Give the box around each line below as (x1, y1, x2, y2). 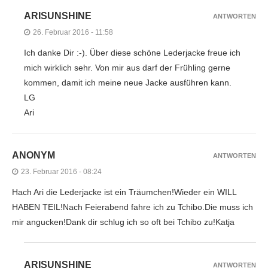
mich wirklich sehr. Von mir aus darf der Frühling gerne (24, 62, 230, 72)
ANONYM (12, 150, 55, 160)
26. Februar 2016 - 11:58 (33, 28, 113, 36)
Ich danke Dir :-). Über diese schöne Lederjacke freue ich (24, 47, 240, 57)
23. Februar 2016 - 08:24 (21, 167, 102, 176)
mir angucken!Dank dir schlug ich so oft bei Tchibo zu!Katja (12, 217, 234, 227)
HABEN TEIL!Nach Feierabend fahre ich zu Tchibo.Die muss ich (12, 202, 253, 212)
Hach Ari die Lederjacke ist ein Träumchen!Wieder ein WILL (12, 187, 236, 197)
